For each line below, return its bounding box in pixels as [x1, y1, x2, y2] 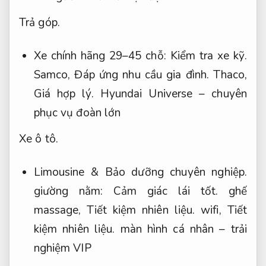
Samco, [33, 67, 75, 83]
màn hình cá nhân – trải [115, 221, 247, 237]
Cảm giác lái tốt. [113, 183, 218, 199]
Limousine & [33, 164, 105, 180]
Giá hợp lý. [33, 86, 94, 102]
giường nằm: [33, 183, 113, 199]
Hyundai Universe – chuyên [93, 86, 247, 102]
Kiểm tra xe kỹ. [170, 48, 247, 64]
